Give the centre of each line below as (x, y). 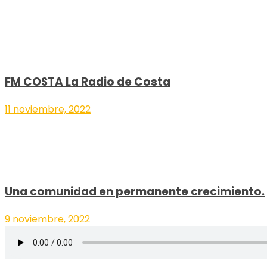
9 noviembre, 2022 (47, 219)
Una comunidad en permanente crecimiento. (135, 192)
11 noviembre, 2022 (48, 109)
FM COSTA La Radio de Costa (88, 82)
